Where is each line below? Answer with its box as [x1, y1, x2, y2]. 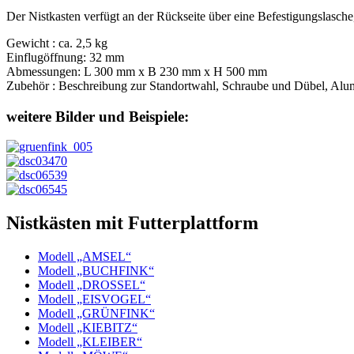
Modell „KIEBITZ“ [38, 321, 137, 335]
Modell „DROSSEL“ [38, 278, 145, 292]
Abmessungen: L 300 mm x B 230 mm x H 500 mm [6, 64, 267, 78]
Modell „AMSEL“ [38, 250, 131, 264]
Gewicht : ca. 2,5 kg [6, 36, 107, 50]
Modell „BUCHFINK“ [38, 264, 154, 278]
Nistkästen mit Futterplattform [6, 213, 258, 234]
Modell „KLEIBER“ [38, 335, 142, 349]
